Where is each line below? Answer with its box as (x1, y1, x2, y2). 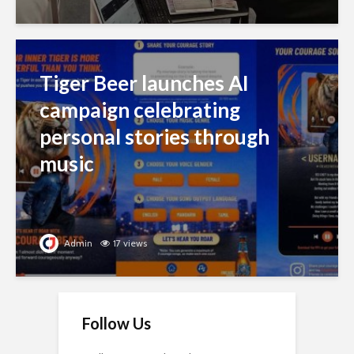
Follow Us (82, 314, 151, 333)
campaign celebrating (40, 97, 240, 123)
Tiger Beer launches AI (40, 70, 249, 96)
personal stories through (40, 124, 269, 150)
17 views (113, 237, 147, 250)
